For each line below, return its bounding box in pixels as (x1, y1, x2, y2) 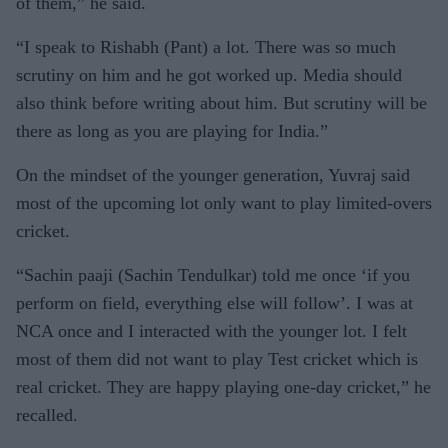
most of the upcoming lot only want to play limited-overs (16, 193, 432, 213)
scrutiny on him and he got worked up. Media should (16, 65, 402, 85)
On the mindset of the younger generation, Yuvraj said (16, 165, 410, 185)
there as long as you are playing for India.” (16, 121, 328, 141)
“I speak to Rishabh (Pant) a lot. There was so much (16, 37, 396, 57)
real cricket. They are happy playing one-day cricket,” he (16, 377, 431, 397)
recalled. (16, 405, 78, 425)
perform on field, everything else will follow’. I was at (16, 293, 413, 313)
